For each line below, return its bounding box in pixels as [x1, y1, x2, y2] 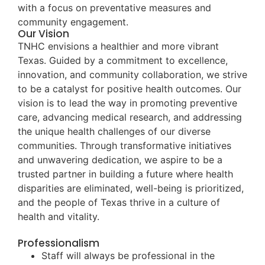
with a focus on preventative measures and [18, 1, 211, 14]
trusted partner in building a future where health [18, 167, 233, 180]
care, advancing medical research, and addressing [18, 111, 242, 123]
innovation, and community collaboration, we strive [18, 68, 247, 80]
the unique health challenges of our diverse [18, 125, 211, 137]
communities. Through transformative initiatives [18, 139, 231, 151]
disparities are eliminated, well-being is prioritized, [18, 182, 244, 194]
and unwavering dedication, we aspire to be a [18, 153, 222, 166]
